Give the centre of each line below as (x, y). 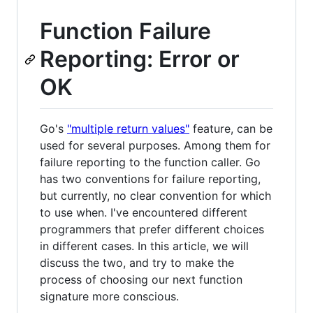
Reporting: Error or (140, 59)
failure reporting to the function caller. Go (150, 162)
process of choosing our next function (141, 279)
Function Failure (125, 31)
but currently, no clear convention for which (155, 195)
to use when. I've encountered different (144, 212)
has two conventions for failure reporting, (150, 179)
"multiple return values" (128, 128)
